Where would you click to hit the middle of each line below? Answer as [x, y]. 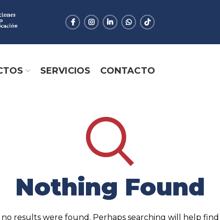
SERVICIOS [65, 70]
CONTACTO [128, 70]
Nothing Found [110, 187]
